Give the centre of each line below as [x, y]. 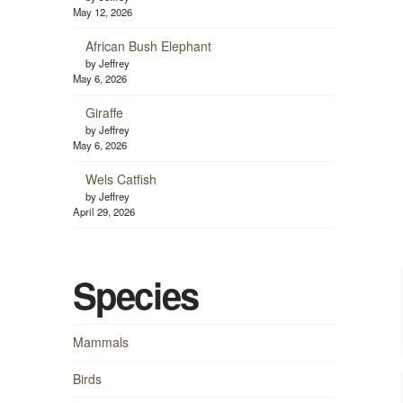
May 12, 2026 [102, 11]
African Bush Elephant [148, 45]
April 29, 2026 [103, 212]
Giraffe [104, 113]
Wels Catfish [121, 179]
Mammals [100, 342]
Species [135, 295]
